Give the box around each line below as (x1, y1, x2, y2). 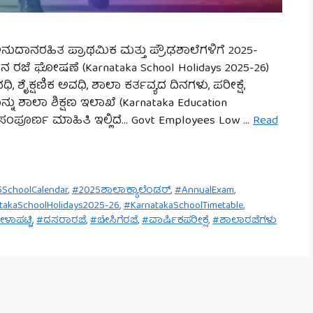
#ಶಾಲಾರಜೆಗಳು (212, 211, 277, 230)
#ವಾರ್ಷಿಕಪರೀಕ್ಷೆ (142, 211, 208, 230)
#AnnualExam (175, 182, 235, 201)
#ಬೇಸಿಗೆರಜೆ (90, 211, 138, 230)
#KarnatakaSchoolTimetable (124, 196, 243, 215)
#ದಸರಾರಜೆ (36, 211, 86, 230)
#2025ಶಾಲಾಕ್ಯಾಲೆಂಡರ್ (72, 182, 171, 201)
